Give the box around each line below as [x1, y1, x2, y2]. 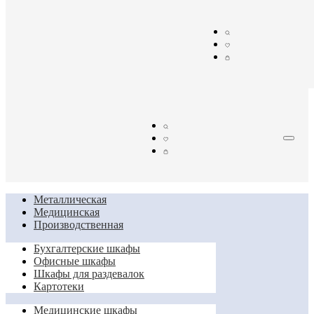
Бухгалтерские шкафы [34, 243, 140, 254]
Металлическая [34, 193, 107, 205]
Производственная [34, 219, 123, 231]
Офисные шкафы [34, 255, 116, 267]
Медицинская [34, 206, 100, 218]
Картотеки [34, 280, 84, 292]
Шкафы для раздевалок [34, 268, 144, 280]
